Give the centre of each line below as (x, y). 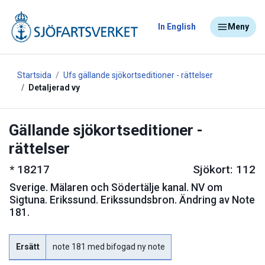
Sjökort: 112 (224, 170)
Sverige (28, 188)
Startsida (34, 75)
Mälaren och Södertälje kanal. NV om (136, 188)
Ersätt (28, 247)
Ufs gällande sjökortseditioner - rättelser (138, 75)
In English (177, 27)
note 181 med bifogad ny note (109, 247)
